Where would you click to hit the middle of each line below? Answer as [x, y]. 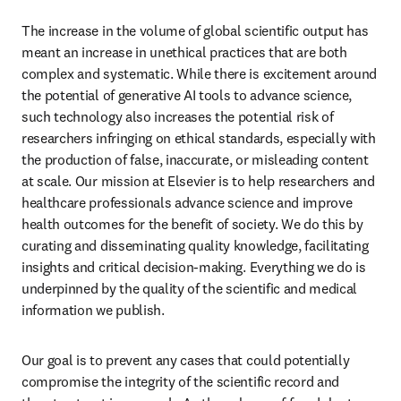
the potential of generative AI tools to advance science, [187, 95]
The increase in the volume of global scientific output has [195, 30]
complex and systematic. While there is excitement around [200, 73]
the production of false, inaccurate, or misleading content [195, 159]
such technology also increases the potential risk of [178, 116]
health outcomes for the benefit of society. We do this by [192, 224]
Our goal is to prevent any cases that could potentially [186, 360]
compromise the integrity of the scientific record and [181, 381]
